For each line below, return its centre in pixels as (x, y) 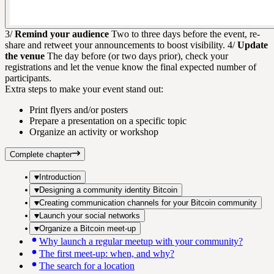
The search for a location (87, 265)
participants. (28, 78)
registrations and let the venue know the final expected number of (131, 67)
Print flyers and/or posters (79, 109)
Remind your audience (62, 34)
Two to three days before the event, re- (184, 34)
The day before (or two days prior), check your (136, 56)
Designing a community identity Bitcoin (108, 190)
